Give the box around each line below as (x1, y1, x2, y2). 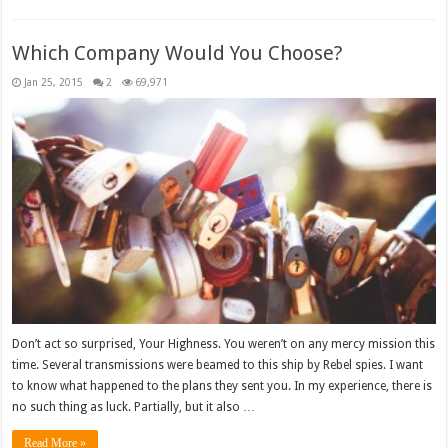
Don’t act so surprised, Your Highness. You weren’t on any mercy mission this (12, 336, 436, 351)
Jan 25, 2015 (24, 76, 84, 89)
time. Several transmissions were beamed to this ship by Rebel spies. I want (12, 357, 424, 372)
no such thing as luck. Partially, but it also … (12, 399, 256, 414)
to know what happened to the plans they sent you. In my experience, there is (12, 378, 433, 393)
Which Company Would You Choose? (12, 41, 344, 66)
